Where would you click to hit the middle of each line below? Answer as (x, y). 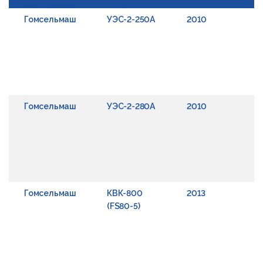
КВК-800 (125, 193)
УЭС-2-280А (131, 106)
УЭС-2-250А (131, 19)
